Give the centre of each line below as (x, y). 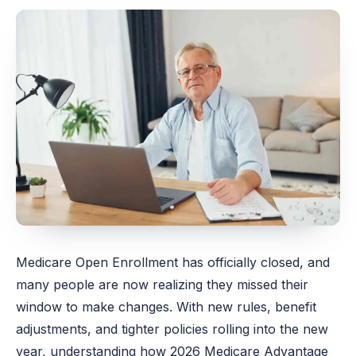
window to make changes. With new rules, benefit (166, 306)
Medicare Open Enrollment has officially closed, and (173, 262)
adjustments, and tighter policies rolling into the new (172, 329)
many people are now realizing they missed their (163, 284)
